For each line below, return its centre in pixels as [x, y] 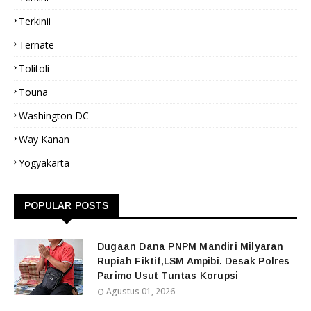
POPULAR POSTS [67, 205]
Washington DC [54, 116]
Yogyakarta [44, 163]
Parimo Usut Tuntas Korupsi [168, 276]
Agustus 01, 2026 [141, 291]
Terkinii [35, 21]
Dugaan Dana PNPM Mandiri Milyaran [191, 246]
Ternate [36, 45]
